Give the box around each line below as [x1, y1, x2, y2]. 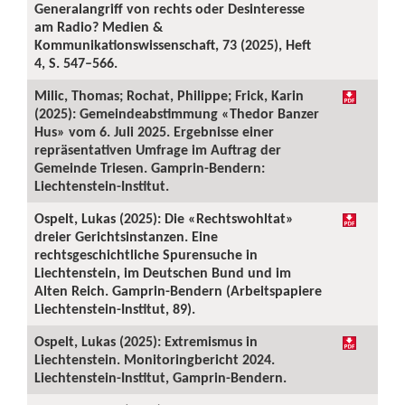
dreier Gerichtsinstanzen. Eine [34, 228, 218, 245]
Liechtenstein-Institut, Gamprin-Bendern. [34, 369, 287, 386]
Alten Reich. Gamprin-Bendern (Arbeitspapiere [34, 282, 322, 299]
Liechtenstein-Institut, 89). [34, 300, 195, 317]
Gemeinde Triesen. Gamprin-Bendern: [34, 159, 265, 176]
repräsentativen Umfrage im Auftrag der [34, 141, 281, 158]
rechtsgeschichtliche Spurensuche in [34, 246, 258, 263]
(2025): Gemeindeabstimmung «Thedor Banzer [34, 105, 319, 122]
